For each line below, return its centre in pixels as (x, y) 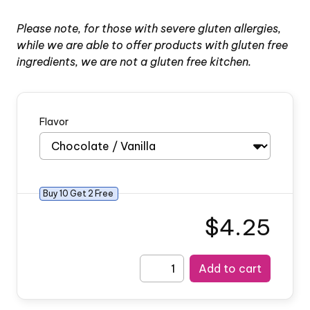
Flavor (54, 122)
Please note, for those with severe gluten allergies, (149, 28)
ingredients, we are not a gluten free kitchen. (134, 62)
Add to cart (230, 268)
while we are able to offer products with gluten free (152, 45)
